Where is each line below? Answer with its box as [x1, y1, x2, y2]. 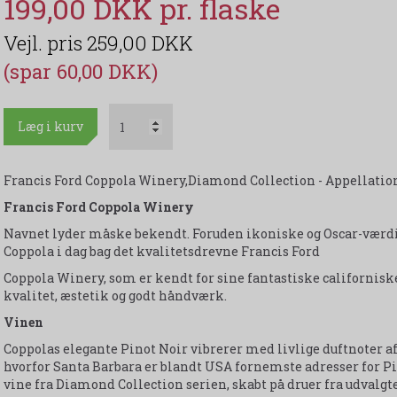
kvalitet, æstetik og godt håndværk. [3, 287, 227, 305]
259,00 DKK [86, 30, 193, 57]
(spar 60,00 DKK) [3, 58, 158, 85]
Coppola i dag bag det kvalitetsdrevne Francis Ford [3, 243, 320, 261]
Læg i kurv [17, 118, 83, 136]
